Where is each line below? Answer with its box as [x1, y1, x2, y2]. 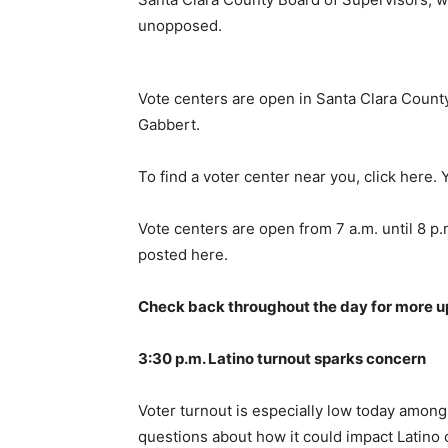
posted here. [138, 245, 228, 264]
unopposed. [138, 16, 222, 35]
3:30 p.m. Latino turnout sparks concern [138, 349, 426, 368]
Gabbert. [138, 115, 200, 134]
